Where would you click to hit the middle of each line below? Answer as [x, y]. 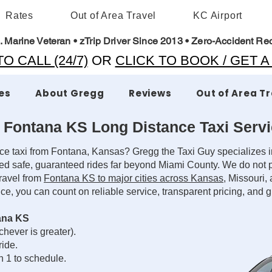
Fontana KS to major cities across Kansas [134, 178]
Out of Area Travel [113, 15]
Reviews [150, 93]
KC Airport [218, 15]
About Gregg [70, 93]
